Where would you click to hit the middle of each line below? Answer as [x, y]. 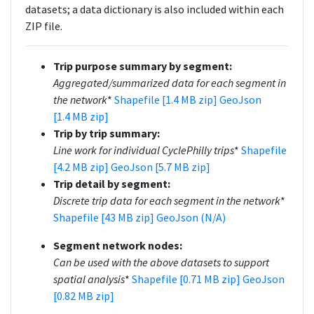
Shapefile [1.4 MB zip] [167, 100]
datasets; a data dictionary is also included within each [155, 9]
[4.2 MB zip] [82, 167]
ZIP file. [44, 26]
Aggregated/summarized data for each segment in [170, 83]
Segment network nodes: [118, 245]
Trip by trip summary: [107, 133]
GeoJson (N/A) [191, 217]
